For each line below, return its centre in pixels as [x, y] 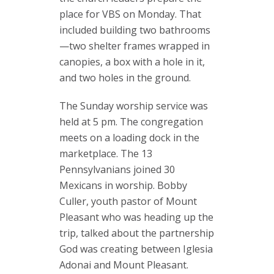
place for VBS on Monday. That [130, 14]
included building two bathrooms [135, 30]
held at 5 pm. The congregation [131, 122]
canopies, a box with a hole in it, [132, 62]
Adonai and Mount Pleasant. [124, 265]
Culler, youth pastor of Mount [128, 201]
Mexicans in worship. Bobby [123, 185]
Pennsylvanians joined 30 [117, 169]
